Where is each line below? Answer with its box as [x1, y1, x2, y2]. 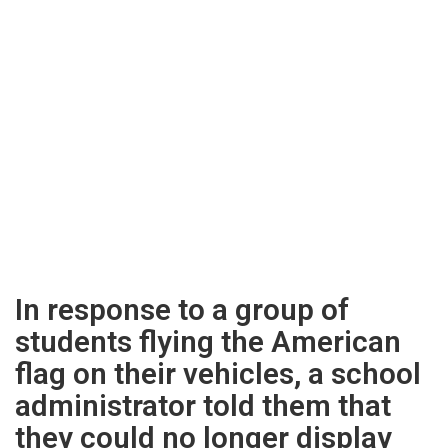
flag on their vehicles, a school [15, 357, 421, 391]
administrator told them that [15, 389, 391, 423]
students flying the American [15, 325, 401, 359]
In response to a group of [15, 293, 349, 327]
